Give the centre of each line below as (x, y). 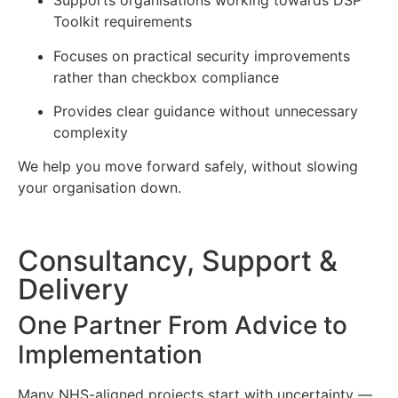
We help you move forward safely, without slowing (188, 167)
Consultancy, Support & (178, 260)
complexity (91, 132)
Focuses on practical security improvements (202, 56)
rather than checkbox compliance (166, 77)
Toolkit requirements (123, 22)
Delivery (73, 289)
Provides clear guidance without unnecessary (206, 111)
